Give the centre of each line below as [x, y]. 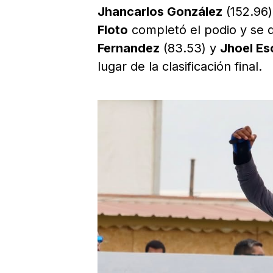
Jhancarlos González [160, 11]
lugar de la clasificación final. [180, 66]
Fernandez [129, 48]
